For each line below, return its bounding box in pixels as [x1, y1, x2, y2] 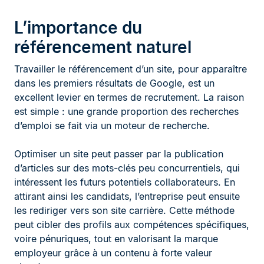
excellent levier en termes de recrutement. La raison [14, 91, 244, 103]
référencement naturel [14, 37, 192, 57]
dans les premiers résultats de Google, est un [14, 77, 214, 89]
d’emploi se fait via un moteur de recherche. [14, 119, 210, 131]
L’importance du [14, 17, 142, 38]
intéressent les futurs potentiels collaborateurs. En [14, 176, 235, 188]
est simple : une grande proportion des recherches [14, 105, 239, 117]
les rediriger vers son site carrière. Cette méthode [14, 204, 235, 216]
